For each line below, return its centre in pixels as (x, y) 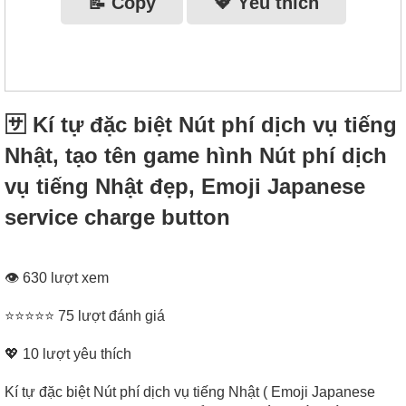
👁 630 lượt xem (57, 278)
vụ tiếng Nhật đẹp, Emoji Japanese (185, 186)
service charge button (117, 217)
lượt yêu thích (85, 354)
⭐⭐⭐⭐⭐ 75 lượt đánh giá (85, 316)
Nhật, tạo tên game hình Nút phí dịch (196, 155)
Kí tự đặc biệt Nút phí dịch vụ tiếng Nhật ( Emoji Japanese (190, 392)
